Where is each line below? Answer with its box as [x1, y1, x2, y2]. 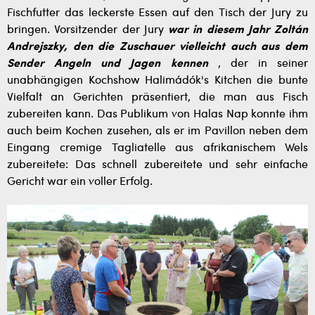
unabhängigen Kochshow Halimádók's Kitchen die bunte [7, 75, 308, 86]
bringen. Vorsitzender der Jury [7, 24, 168, 36]
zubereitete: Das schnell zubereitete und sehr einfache [7, 159, 308, 171]
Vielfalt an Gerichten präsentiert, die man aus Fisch [7, 91, 308, 103]
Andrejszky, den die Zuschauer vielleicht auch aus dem [7, 41, 308, 53]
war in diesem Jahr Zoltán [168, 24, 308, 36]
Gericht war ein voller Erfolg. [7, 176, 153, 188]
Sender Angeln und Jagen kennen [7, 58, 208, 70]
